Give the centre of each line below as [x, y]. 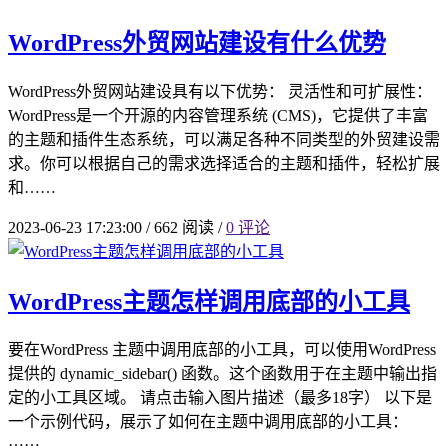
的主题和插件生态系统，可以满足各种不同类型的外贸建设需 [224, 139]
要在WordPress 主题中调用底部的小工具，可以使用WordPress [222, 350]
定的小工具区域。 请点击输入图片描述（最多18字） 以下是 [220, 398]
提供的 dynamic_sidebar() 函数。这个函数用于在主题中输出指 [222, 374]
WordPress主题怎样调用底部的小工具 [209, 301]
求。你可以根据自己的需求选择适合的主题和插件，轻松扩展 [224, 163]
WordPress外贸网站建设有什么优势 [197, 42]
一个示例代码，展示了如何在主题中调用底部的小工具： [208, 422]
